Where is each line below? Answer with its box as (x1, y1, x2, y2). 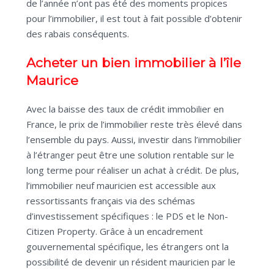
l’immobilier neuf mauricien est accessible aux (26, 179, 216, 192)
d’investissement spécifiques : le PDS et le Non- (26, 210, 228, 223)
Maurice (26, 73, 78, 89)
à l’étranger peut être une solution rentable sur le (26, 149, 234, 161)
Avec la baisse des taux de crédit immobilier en (26, 103, 224, 116)
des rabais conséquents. (26, 28, 129, 40)
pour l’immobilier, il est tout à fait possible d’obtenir (26, 12, 242, 25)
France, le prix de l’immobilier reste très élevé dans (26, 118, 242, 131)
